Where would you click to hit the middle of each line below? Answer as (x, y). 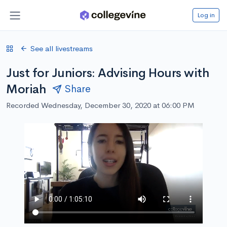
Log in (206, 15)
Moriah (26, 89)
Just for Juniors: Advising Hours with (108, 73)
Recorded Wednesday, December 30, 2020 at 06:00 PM (100, 105)
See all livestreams (62, 48)
